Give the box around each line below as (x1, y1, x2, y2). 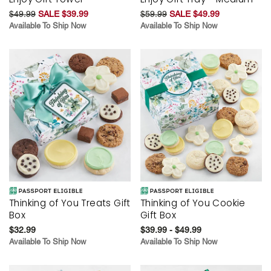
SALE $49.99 (169, 9, 220, 19)
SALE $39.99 (38, 9, 88, 19)
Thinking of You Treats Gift (9, 197, 131, 210)
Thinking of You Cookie (140, 197, 246, 210)
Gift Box (140, 209, 177, 222)
